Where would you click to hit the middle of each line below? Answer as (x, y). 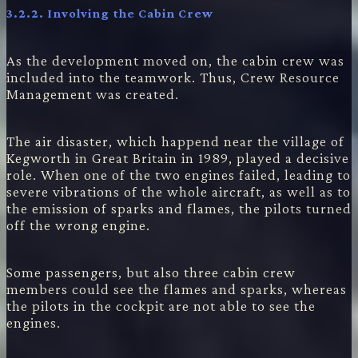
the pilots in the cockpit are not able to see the (161, 305)
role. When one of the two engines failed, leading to (179, 174)
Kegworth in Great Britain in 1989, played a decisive (178, 157)
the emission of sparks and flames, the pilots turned (179, 208)
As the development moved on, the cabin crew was (175, 60)
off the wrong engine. (78, 225)
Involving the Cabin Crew (130, 13)
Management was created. (93, 93)
